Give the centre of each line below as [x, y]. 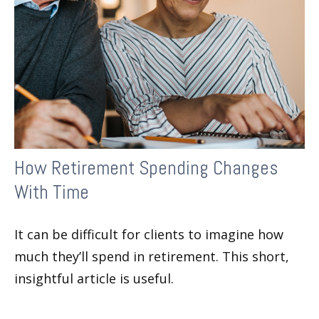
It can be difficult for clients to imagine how [149, 234]
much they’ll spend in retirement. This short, [152, 256]
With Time [52, 192]
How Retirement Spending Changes [146, 168]
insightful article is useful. [94, 278]
